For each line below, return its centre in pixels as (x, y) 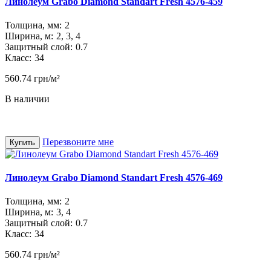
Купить (22, 142)
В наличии (27, 99)
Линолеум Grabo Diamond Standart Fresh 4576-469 (114, 178)
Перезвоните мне (78, 142)
